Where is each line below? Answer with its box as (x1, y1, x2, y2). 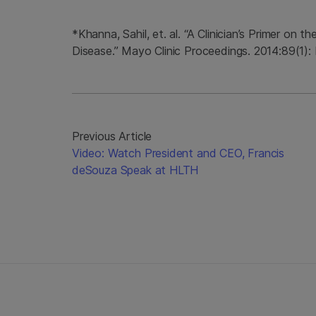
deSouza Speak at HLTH (72, 163, 199, 178)
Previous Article (72, 129, 152, 144)
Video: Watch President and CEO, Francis (72, 146, 285, 161)
